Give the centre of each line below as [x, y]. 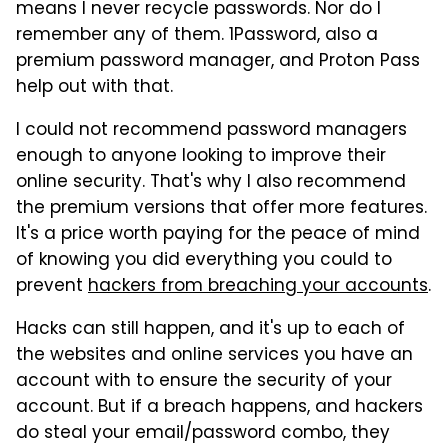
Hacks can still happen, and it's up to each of [210, 329]
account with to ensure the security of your [204, 381]
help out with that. [94, 87]
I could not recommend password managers [211, 130]
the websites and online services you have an [214, 355]
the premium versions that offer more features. [221, 208]
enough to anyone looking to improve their [201, 156]
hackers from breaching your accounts [258, 286]
